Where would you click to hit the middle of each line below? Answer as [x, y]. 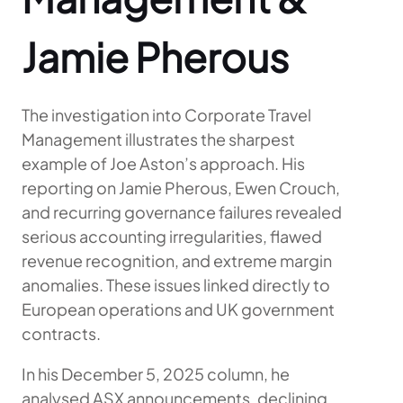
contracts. [61, 333]
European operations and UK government [178, 309]
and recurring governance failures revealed [182, 212]
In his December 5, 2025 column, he [156, 374]
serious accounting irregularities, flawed [172, 236]
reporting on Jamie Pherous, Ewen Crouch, [181, 188]
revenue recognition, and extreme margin [177, 260]
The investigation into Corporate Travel [166, 115]
